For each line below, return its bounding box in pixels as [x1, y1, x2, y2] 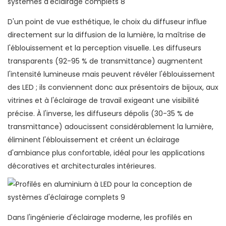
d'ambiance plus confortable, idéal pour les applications [8, 148, 205, 158]
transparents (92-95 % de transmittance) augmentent [8, 56, 203, 67]
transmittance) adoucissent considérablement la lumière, [8, 122, 213, 132]
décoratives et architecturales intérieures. [8, 161, 156, 172]
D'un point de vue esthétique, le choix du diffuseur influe [8, 17, 207, 27]
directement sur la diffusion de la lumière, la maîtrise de [8, 30, 206, 40]
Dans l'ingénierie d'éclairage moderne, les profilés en [8, 212, 192, 223]
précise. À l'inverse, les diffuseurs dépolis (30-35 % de [8, 108, 194, 119]
